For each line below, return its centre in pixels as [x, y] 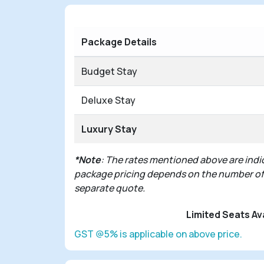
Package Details [119, 42]
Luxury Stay [110, 129]
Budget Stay [109, 71]
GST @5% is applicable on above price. [158, 234]
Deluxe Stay [108, 100]
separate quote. [110, 188]
